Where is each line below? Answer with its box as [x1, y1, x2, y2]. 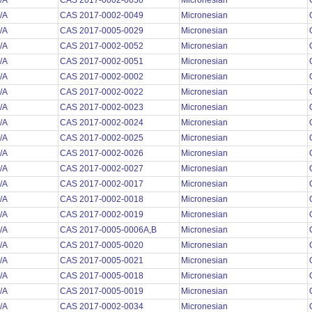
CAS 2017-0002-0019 [60, 210, 146, 220]
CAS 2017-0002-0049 [60, 10, 146, 21]
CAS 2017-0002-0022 [60, 87, 146, 97]
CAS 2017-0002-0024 [60, 118, 146, 128]
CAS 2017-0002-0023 [60, 102, 146, 113]
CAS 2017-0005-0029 [60, 26, 146, 36]
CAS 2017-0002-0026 [60, 148, 146, 159]
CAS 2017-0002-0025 [60, 133, 146, 143]
